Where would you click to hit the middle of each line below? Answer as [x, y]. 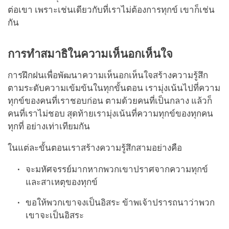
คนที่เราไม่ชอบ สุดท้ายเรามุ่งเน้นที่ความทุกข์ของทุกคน [110, 114]
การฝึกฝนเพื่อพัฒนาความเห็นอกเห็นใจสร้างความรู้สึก [108, 76]
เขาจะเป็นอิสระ [55, 216]
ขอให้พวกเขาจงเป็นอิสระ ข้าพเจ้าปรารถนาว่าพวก [120, 203]
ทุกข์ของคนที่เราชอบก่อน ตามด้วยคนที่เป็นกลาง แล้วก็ [110, 101]
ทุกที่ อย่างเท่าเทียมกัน [49, 127]
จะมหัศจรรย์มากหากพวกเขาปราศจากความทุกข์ [117, 170]
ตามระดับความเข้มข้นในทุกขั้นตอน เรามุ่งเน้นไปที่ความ [114, 88]
